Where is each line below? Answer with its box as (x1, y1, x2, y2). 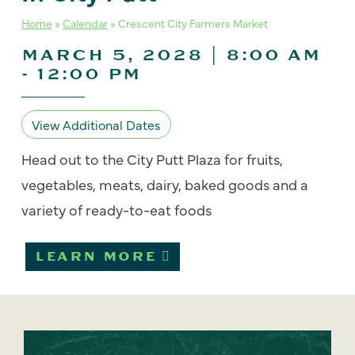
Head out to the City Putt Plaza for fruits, (21, 149, 283, 169)
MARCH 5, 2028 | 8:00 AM (21, 45, 322, 65)
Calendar (63, 15, 108, 31)
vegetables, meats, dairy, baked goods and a (21, 174, 308, 194)
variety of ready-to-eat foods (21, 200, 212, 219)
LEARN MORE (35, 249, 157, 265)
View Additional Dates (32, 116, 161, 133)
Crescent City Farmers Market (118, 15, 268, 31)
